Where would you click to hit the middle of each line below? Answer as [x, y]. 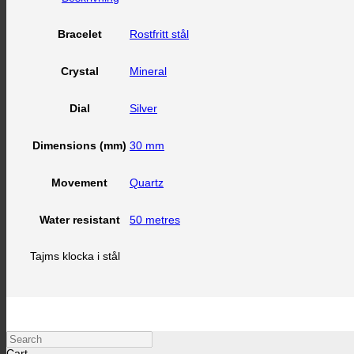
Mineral [148, 71]
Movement [79, 183]
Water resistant [79, 220]
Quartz [147, 183]
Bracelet [79, 34]
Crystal [79, 72]
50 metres [155, 220]
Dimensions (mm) [79, 146]
